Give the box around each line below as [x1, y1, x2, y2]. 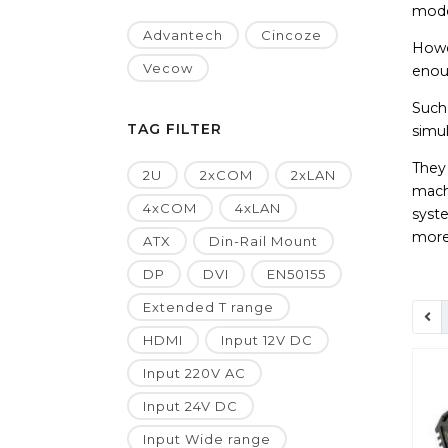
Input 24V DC [143, 398, 238, 415]
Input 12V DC [221, 332, 313, 349]
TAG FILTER [127, 120, 222, 139]
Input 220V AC [143, 365, 246, 382]
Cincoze [261, 27, 322, 44]
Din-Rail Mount [209, 233, 318, 250]
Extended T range [143, 299, 274, 316]
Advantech [143, 27, 223, 44]
